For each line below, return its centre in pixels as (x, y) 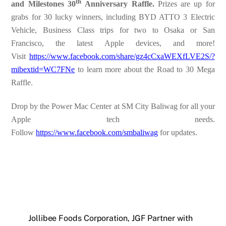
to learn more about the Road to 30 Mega (145, 69)
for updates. (178, 132)
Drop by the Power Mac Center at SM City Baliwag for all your (113, 106)
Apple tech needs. (113, 119)
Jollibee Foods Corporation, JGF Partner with (110, 218)
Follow (24, 132)
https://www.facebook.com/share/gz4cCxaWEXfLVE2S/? (122, 56)
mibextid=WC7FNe (43, 69)
